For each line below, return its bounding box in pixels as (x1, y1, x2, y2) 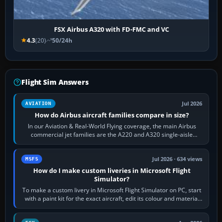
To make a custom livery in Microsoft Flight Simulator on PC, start (22, 185, 202, 194)
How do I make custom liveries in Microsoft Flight (33, 166, 191, 175)
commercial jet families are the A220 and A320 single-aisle (31, 130, 193, 139)
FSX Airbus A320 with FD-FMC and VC (54, 24, 169, 34)
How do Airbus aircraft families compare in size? (35, 110, 189, 119)
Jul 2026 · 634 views (152, 155, 203, 163)
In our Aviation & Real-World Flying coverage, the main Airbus (27, 121, 196, 130)
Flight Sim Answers (21, 77, 89, 87)
